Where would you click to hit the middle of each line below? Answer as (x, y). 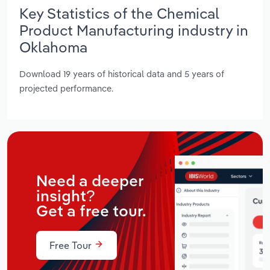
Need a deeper (90, 182)
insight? (65, 197)
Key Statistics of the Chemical (119, 13)
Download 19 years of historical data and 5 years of (122, 74)
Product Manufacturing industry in (134, 30)
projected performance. (66, 89)
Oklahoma (53, 47)
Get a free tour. (91, 212)
